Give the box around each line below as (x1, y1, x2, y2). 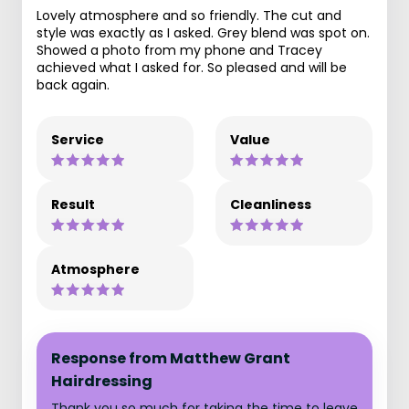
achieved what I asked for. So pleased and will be (37, 58, 347, 77)
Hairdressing (51, 371, 152, 392)
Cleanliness (230, 195, 311, 214)
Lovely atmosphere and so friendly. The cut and (37, 6, 341, 25)
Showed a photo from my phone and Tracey (37, 41, 322, 59)
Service (51, 131, 104, 149)
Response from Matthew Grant (51, 348, 290, 369)
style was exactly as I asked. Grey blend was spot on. (37, 24, 370, 42)
